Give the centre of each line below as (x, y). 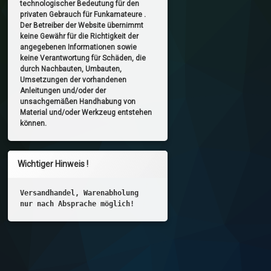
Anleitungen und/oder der (63, 90)
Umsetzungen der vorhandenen (73, 80)
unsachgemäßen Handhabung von (78, 101)
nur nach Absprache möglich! (77, 204)
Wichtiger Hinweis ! (53, 164)
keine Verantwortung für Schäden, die (83, 58)
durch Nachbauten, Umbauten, (71, 69)
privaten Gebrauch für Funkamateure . (83, 14)
